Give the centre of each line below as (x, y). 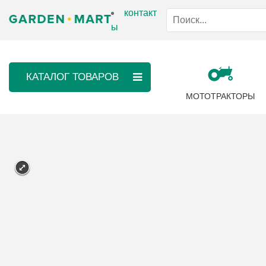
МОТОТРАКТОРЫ (220, 96)
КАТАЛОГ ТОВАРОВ (72, 77)
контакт (140, 13)
